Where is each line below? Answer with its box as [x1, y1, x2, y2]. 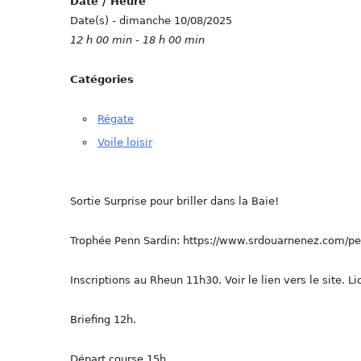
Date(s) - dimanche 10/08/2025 [70, 14, 232, 27]
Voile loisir [98, 135, 152, 148]
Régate [98, 112, 134, 125]
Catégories [70, 73, 134, 85]
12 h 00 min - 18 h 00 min [70, 33, 205, 46]
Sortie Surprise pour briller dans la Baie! [70, 194, 279, 207]
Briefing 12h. [70, 313, 136, 326]
